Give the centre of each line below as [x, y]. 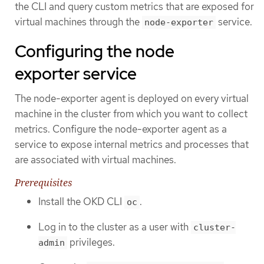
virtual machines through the [78, 22]
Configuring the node [95, 52]
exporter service [76, 74]
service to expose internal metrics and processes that [132, 145]
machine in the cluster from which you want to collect [131, 114]
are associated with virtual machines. [95, 160]
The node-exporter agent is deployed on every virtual [132, 99]
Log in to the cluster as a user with [115, 227]
